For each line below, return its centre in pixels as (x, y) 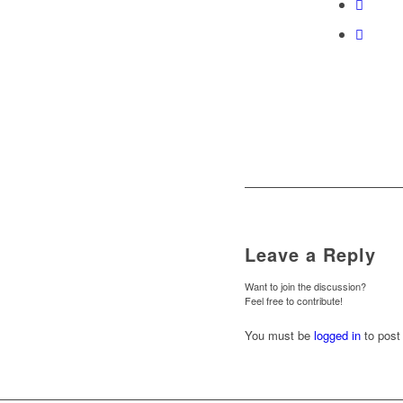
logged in (337, 336)
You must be (279, 336)
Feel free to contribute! (294, 301)
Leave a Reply (310, 255)
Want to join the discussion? (305, 287)
